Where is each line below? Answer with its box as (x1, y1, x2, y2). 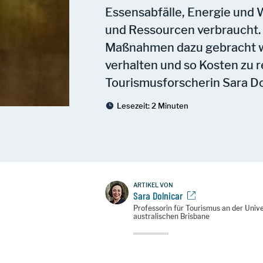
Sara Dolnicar (133, 189, 183, 202)
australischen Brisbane (133, 212, 210, 221)
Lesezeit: (117, 101, 152, 110)
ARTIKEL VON (133, 181, 174, 188)
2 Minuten (151, 101, 189, 110)
